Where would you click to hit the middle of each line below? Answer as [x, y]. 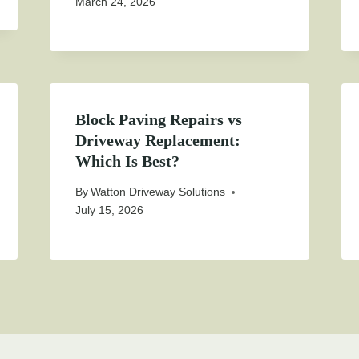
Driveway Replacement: [157, 141]
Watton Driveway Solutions [157, 192]
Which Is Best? [127, 161]
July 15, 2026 [109, 210]
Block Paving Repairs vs [158, 120]
